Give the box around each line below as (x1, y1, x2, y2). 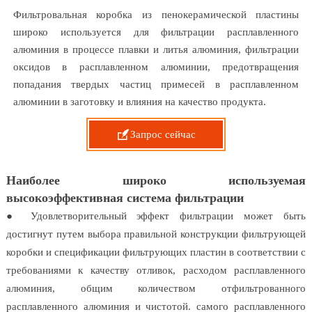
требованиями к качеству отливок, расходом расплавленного (6, 265, 306, 276)
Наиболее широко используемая (6, 173, 306, 188)
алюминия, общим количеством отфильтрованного (6, 283, 306, 295)
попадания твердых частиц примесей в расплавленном (13, 79, 299, 91)
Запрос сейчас (130, 128, 196, 140)
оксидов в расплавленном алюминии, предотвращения (13, 61, 299, 73)
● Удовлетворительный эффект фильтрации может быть (6, 210, 306, 222)
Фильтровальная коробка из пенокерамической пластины (13, 9, 299, 21)
